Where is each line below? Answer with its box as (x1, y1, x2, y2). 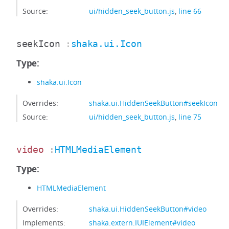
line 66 (178, 6, 201, 16)
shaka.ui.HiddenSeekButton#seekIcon (89, 98, 218, 108)
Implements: (22, 218, 65, 227)
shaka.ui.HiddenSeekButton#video (89, 204, 207, 214)
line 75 (178, 112, 201, 122)
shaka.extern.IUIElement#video (89, 218, 195, 227)
